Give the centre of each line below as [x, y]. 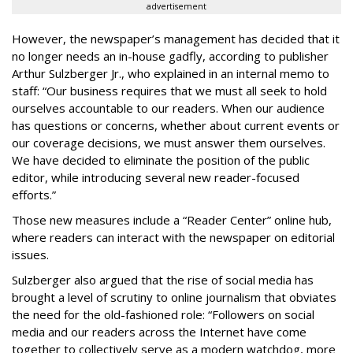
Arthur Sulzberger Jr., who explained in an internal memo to [171, 73]
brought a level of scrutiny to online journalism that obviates [174, 297]
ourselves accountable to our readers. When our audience [168, 108]
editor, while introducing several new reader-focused [156, 177]
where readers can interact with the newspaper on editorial [173, 237]
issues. [30, 255]
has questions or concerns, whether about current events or [176, 125]
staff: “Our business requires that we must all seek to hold [169, 91]
